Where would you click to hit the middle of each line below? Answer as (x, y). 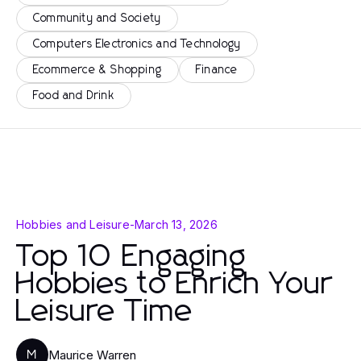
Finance (217, 70)
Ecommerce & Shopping (98, 70)
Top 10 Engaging (132, 257)
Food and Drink (74, 96)
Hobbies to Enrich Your (174, 284)
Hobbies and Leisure (73, 224)
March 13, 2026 (176, 224)
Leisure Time (105, 312)
